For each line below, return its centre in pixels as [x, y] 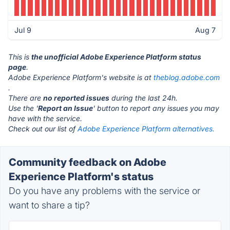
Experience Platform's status [81, 177]
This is [20, 57]
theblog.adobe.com [187, 77]
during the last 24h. [143, 98]
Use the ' [23, 108]
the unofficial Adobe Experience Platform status [116, 57]
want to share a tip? [49, 205]
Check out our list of [43, 129]
